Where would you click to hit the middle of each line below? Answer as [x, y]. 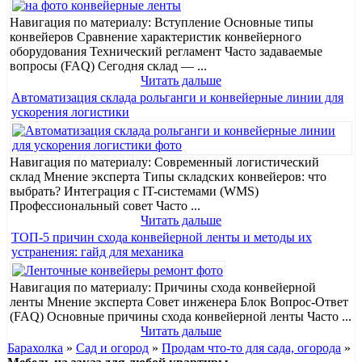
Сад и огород [112, 348]
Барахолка [35, 348]
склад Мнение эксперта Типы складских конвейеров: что [168, 177]
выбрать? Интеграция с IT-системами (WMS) [134, 192]
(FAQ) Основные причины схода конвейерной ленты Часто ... [181, 317]
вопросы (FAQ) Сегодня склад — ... [108, 66]
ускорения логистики [70, 112]
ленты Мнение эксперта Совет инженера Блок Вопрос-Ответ [179, 302]
